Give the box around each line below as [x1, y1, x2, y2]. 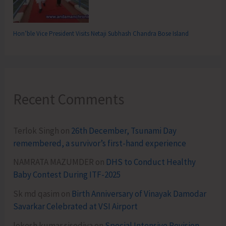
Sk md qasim [13, 188, 60, 200]
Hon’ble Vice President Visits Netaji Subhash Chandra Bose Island [13, 29, 189, 38]
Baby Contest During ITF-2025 [13, 169, 121, 181]
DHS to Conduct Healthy [106, 156, 196, 168]
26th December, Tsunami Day [71, 125, 177, 136]
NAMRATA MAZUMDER [13, 156, 94, 168]
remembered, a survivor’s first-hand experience [13, 137, 187, 149]
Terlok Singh [13, 125, 60, 136]
